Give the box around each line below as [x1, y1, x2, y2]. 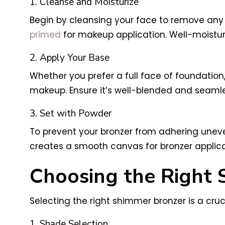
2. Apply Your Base [29, 51, 109, 64]
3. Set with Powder [29, 106, 111, 120]
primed [29, 28, 61, 41]
